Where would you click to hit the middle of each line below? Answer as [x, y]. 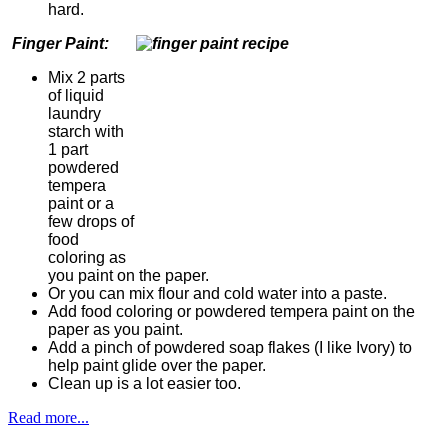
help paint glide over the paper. [157, 365]
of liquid [76, 95]
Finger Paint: [60, 43]
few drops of [91, 221]
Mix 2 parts [86, 77]
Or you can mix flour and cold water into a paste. [217, 293]
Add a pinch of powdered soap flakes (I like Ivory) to [230, 347]
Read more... [48, 417]
